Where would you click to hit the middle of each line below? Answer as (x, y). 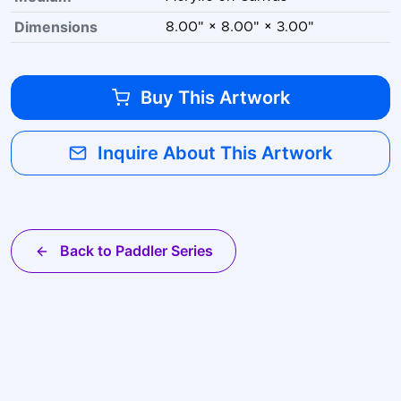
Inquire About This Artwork (215, 154)
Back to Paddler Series (136, 251)
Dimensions (56, 27)
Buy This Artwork (215, 98)
